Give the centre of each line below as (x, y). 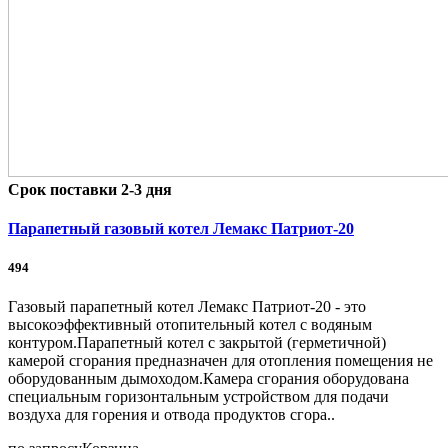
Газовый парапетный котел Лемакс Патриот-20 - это (187, 307)
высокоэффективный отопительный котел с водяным (190, 325)
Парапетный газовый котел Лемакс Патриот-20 (181, 229)
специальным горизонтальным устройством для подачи (198, 397)
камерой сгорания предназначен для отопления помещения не (220, 361)
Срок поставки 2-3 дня (90, 189)
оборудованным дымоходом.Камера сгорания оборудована (208, 379)
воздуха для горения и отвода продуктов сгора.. (171, 415)
